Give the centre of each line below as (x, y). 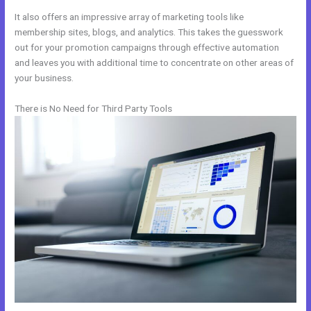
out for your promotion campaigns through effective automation (147, 48)
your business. (44, 78)
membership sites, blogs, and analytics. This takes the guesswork (149, 32)
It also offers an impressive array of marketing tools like (129, 17)
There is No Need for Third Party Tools (94, 109)
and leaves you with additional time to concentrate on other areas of (154, 63)
